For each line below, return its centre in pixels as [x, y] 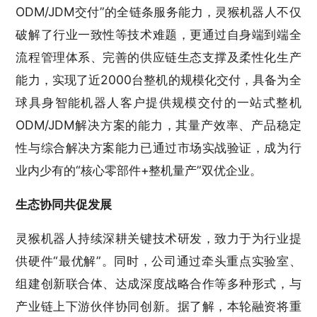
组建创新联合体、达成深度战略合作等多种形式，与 [158, 283]
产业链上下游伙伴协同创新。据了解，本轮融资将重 [158, 306]
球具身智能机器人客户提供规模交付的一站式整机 [158, 102]
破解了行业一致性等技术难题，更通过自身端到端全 [158, 34]
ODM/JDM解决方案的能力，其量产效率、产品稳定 [158, 125]
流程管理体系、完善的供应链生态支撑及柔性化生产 [158, 57]
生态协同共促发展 [64, 204]
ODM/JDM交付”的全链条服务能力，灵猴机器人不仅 [158, 11]
